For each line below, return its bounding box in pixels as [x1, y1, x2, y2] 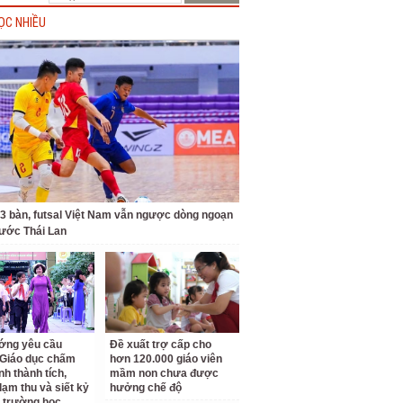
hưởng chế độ [110, 381, 183, 394]
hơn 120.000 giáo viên [110, 353, 223, 365]
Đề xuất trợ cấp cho [110, 338, 212, 351]
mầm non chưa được [110, 367, 219, 380]
